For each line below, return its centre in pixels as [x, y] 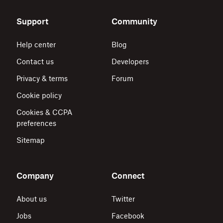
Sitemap [30, 140]
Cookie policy [39, 95]
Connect [128, 176]
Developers [130, 61]
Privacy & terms [42, 78]
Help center [36, 45]
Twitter [123, 199]
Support [32, 21]
